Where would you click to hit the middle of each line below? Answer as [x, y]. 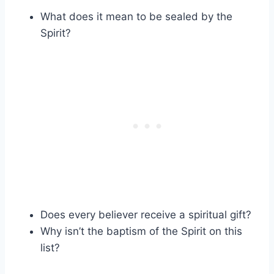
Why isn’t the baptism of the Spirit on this [141, 231]
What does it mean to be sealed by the [136, 16]
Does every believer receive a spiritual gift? [146, 214]
